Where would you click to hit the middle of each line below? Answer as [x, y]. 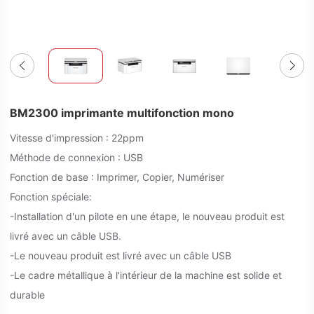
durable [27, 295]
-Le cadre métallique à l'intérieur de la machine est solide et [146, 275]
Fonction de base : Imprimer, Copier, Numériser [117, 177]
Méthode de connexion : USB [76, 157]
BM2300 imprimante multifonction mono [122, 113]
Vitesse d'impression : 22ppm [77, 138]
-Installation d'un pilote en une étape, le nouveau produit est [147, 216]
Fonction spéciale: [51, 197]
